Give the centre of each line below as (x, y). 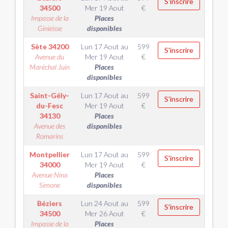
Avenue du (50, 57)
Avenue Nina (50, 175)
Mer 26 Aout (104, 213)
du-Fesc (50, 106)
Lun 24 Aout (100, 203)
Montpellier (50, 154)
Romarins (50, 136)
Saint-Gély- (50, 95)
